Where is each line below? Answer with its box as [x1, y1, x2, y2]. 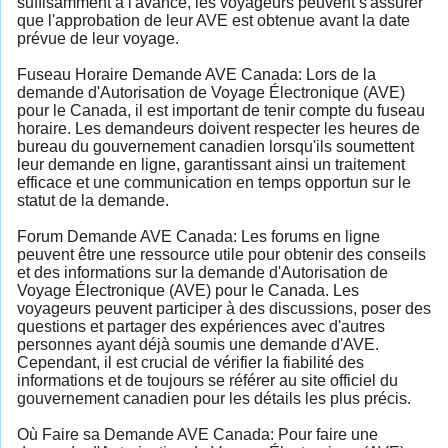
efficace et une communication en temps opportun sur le [17, 173, 411, 191]
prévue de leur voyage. [17, 29, 179, 47]
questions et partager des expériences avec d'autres [17, 317, 385, 335]
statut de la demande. [17, 191, 169, 209]
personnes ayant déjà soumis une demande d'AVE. [17, 335, 379, 353]
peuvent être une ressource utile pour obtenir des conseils [17, 245, 426, 263]
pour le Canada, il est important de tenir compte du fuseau [17, 101, 425, 119]
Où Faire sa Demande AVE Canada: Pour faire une [17, 425, 378, 443]
